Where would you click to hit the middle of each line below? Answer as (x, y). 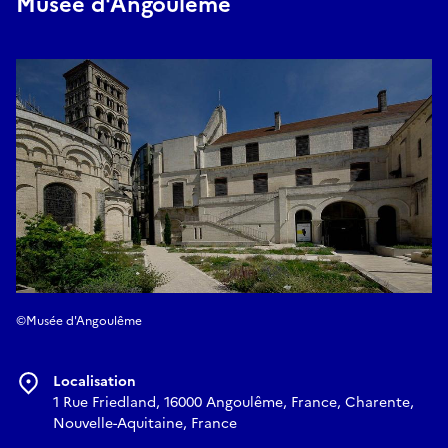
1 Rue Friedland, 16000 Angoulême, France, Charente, (233, 403)
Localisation (94, 382)
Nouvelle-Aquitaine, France (145, 424)
